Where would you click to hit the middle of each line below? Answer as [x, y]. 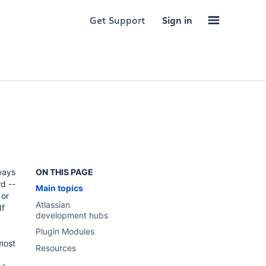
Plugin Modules [65, 231]
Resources [56, 248]
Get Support [118, 20]
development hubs [72, 215]
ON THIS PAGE [65, 172]
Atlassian [53, 205]
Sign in [177, 20]
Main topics [60, 188]
